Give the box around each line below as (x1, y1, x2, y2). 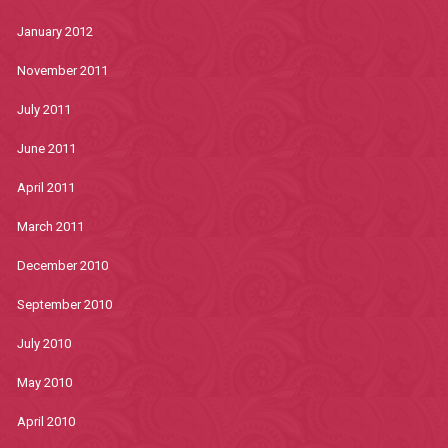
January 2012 (16, 24, 93, 39)
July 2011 (16, 102, 71, 117)
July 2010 (16, 336, 71, 351)
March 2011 (16, 219, 84, 234)
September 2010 (16, 297, 112, 312)
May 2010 (16, 375, 72, 390)
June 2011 (16, 141, 76, 156)
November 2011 (16, 63, 108, 78)
